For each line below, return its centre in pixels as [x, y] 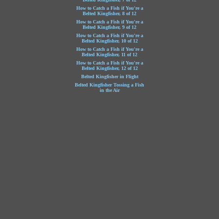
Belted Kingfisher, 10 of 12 [109, 41]
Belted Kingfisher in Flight [109, 77]
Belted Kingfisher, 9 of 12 [109, 27]
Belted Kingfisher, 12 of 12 [109, 68]
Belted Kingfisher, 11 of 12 [109, 55]
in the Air [109, 90]
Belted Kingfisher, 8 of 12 [109, 13]
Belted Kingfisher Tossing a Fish [109, 85]
